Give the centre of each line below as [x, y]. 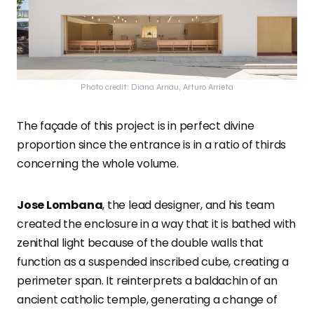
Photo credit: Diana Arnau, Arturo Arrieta [157, 87]
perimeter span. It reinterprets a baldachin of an [148, 281]
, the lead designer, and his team [189, 205]
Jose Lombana [60, 205]
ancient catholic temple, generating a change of [147, 300]
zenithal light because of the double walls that [140, 243]
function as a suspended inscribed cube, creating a [153, 262]
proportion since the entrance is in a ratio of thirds [152, 145]
